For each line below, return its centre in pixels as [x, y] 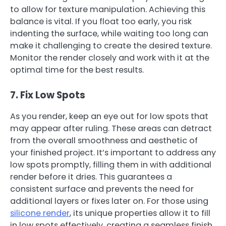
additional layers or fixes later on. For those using [109, 201]
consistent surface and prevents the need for [102, 189]
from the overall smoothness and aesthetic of [104, 141]
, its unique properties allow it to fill [140, 213]
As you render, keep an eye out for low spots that [109, 117]
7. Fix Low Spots [48, 95]
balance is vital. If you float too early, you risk [101, 21]
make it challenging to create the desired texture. [111, 45]
